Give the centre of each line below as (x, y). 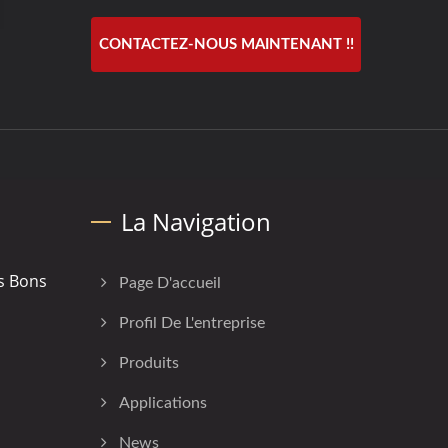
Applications (163, 402)
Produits (149, 362)
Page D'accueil (170, 282)
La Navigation (196, 221)
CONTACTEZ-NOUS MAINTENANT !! (226, 44)
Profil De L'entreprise (192, 322)
